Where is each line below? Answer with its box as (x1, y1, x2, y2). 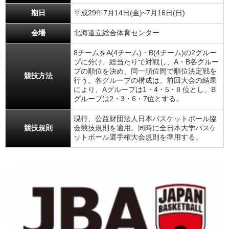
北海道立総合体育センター (74, 29, 159, 37)
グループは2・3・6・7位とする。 (74, 95, 183, 103)
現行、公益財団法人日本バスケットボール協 (74, 115, 217, 123)
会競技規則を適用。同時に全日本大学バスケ (74, 124, 217, 132)
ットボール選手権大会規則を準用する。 (74, 133, 202, 141)
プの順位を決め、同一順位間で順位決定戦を (74, 67, 217, 75)
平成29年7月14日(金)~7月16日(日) (74, 9, 185, 17)
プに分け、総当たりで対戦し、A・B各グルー (74, 58, 219, 66)
